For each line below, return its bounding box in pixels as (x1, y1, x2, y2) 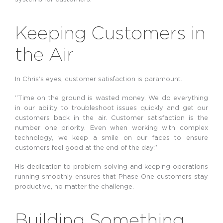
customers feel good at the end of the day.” (15, 144, 157, 151)
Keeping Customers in (15, 22, 206, 44)
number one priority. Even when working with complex (15, 124, 208, 131)
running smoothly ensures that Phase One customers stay (15, 173, 208, 180)
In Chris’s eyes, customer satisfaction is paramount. (15, 75, 182, 83)
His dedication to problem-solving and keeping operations (15, 163, 208, 170)
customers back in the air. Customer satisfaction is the (15, 114, 208, 121)
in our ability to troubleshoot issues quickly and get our (15, 104, 208, 111)
